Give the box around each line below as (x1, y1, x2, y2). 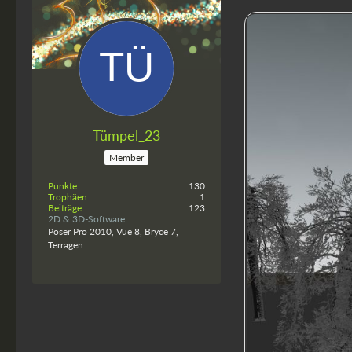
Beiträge (48, 201, 82, 214)
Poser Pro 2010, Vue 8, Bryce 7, (48, 225, 178, 237)
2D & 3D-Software (48, 212, 125, 225)
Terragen (48, 238, 83, 251)
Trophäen (48, 190, 87, 203)
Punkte (48, 179, 77, 192)
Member (109, 151, 144, 163)
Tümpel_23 (93, 126, 160, 144)
